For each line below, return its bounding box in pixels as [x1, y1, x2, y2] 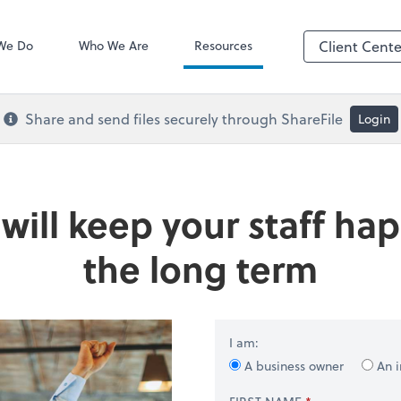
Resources [193, 35, 252, 55]
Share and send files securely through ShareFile [24, 108, 343, 129]
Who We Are [78, 35, 149, 55]
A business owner [241, 356, 347, 375]
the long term [83, 242, 318, 294]
